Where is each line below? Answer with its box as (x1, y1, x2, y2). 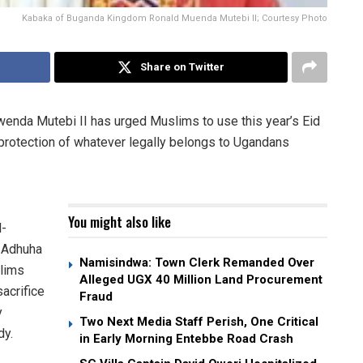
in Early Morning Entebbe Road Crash (79, 331, 293, 346)
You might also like (68, 211, 171, 232)
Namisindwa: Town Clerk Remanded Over (79, 254, 314, 270)
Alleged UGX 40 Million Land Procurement (79, 271, 322, 287)
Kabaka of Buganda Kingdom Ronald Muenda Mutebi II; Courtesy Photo (22, 12, 327, 23)
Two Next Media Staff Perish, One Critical (79, 314, 318, 329)
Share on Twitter (140, 60, 224, 73)
